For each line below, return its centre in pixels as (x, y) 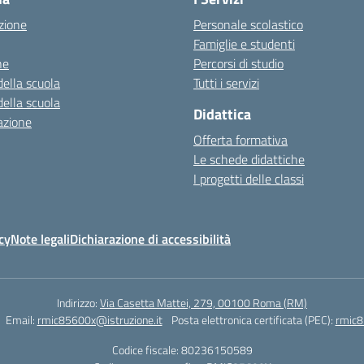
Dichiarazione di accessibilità (150, 239)
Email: (21, 320)
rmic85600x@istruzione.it (100, 320)
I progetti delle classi (249, 179)
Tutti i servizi (226, 83)
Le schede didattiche (249, 159)
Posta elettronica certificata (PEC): (253, 320)
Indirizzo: (78, 303)
